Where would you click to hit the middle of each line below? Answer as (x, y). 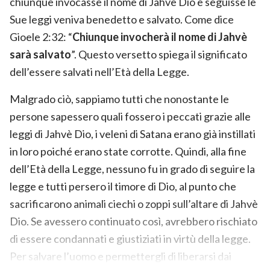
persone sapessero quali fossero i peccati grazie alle (130, 116)
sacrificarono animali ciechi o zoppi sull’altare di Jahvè (134, 203)
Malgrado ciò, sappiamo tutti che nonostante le (119, 99)
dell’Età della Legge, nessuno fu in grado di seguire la (132, 168)
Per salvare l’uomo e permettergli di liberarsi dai (121, 256)
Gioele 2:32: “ (41, 36)
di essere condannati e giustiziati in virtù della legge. (130, 238)
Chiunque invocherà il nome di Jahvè (160, 36)
